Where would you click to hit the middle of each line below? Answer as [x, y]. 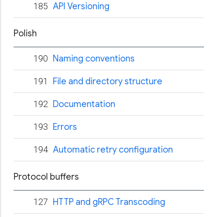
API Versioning [81, 6]
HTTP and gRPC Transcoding [109, 202]
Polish [25, 33]
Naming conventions [94, 59]
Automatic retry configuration [113, 150]
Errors [65, 127]
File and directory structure [108, 81]
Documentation [84, 104]
